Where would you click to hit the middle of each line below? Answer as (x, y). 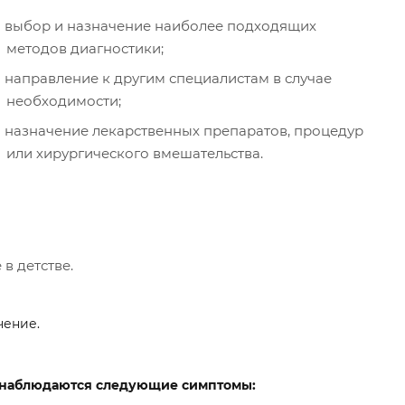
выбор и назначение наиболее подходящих (160, 26)
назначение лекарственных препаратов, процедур (184, 131)
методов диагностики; (85, 48)
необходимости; (64, 101)
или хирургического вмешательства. (135, 153)
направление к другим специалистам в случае (168, 78)
